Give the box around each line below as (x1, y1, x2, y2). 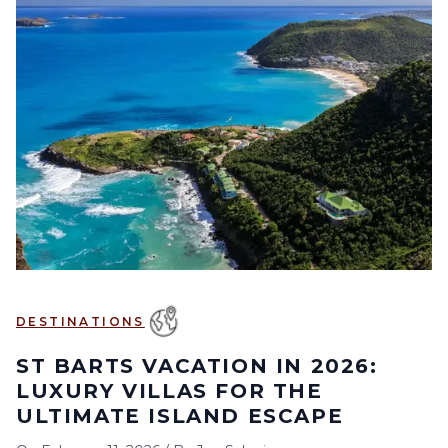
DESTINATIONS (16, 314, 145, 329)
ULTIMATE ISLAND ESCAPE (16, 404, 344, 428)
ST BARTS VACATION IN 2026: (16, 354, 378, 378)
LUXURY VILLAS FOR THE (16, 379, 323, 403)
